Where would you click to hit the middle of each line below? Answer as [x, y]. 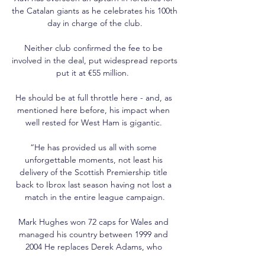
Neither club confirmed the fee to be [93, 48]
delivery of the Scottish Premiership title [93, 172]
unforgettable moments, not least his [93, 159]
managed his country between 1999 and [93, 234]
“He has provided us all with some [93, 147]
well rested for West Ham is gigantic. [95, 122]
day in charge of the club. [95, 23]
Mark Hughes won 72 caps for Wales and [93, 222]
